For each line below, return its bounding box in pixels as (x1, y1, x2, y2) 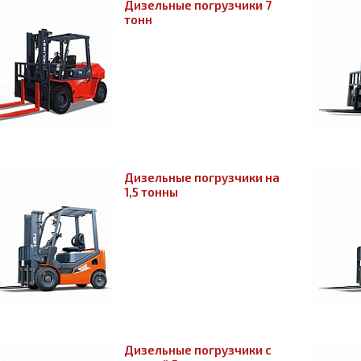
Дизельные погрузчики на (124, 170, 280, 185)
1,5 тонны (124, 185, 178, 199)
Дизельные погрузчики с (124, 342, 272, 357)
